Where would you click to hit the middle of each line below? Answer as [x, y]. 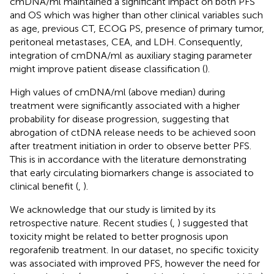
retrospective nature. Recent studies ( [91, 223]
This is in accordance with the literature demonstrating [128, 159]
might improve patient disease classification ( [107, 68]
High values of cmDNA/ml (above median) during [117, 92]
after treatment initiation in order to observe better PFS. [131, 146]
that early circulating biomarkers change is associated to [132, 172]
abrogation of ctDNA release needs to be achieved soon [133, 132]
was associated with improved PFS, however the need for [135, 263]
